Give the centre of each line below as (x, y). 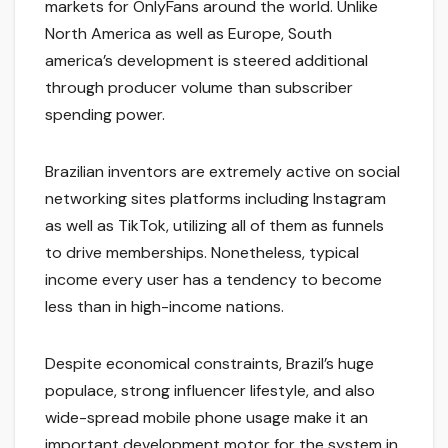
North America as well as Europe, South (188, 34)
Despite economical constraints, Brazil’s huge (209, 364)
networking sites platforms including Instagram (215, 199)
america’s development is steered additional (206, 61)
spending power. (105, 115)
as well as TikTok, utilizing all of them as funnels (214, 226)
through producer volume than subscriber (199, 88)
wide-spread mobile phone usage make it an (206, 418)
